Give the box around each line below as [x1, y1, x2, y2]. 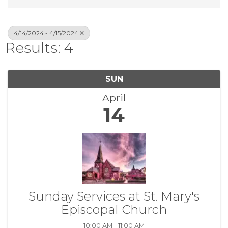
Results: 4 [5, 39, 73, 57]
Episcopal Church [61, 202, 167, 217]
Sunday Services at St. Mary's [28, 189, 199, 204]
